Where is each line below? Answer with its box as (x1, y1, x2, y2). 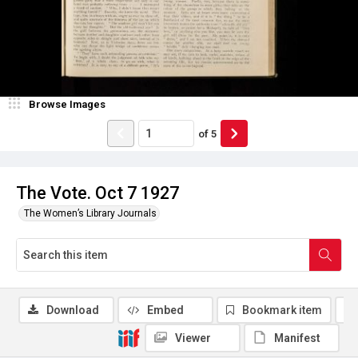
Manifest (274, 332, 320, 344)
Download (46, 304, 99, 316)
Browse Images (29, 98, 105, 110)
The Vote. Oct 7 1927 (16, 183, 179, 203)
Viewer (175, 332, 211, 344)
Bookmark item (242, 304, 322, 316)
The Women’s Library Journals (24, 208, 157, 219)
